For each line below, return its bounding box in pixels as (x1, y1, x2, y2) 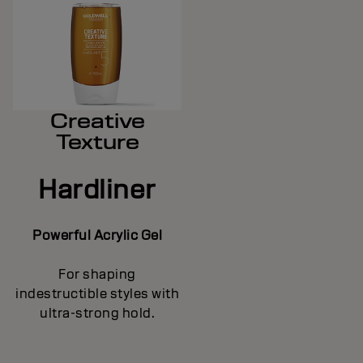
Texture (55, 129, 139, 156)
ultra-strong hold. (40, 305, 155, 322)
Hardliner (38, 171, 156, 207)
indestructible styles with (15, 285, 179, 303)
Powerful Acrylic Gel (32, 227, 162, 245)
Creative (49, 108, 145, 135)
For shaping (58, 266, 136, 284)
